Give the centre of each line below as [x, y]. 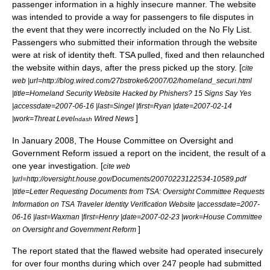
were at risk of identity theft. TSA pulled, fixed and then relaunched [138, 55]
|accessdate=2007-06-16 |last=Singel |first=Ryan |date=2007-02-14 [122, 105]
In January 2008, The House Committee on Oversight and [123, 140]
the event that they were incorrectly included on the [111, 29]
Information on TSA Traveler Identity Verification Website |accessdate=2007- [136, 204]
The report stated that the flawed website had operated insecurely [137, 250]
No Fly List [229, 29]
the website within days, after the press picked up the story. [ [127, 67]
